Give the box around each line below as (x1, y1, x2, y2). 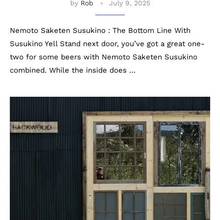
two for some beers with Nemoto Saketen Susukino (10, 53, 197, 61)
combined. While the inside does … (10, 66, 136, 75)
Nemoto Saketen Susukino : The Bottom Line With (10, 26, 191, 35)
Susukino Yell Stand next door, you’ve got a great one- (10, 39, 205, 48)
